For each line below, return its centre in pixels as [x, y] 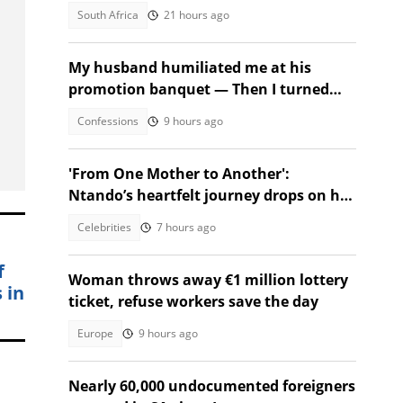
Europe [95, 333]
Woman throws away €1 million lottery [208, 280]
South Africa [108, 15]
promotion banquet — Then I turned [199, 89]
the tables [104, 111]
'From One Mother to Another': [179, 174]
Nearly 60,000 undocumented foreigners [212, 386]
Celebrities [104, 227]
